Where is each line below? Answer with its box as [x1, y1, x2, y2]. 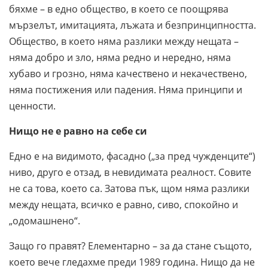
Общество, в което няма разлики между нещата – [9, 35, 239, 48]
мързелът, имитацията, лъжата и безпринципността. [9, 19, 256, 32]
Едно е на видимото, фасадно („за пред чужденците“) [9, 150, 255, 163]
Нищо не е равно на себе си [9, 124, 147, 138]
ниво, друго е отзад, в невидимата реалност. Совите [9, 166, 251, 179]
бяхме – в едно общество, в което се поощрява [9, 2, 229, 16]
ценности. [9, 99, 56, 113]
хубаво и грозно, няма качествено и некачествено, [9, 67, 247, 81]
